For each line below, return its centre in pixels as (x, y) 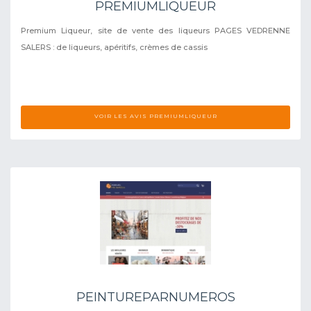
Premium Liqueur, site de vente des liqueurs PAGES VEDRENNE (155, 30)
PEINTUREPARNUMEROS (155, 297)
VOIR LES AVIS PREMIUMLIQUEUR (155, 116)
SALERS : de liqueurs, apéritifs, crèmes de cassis (114, 47)
